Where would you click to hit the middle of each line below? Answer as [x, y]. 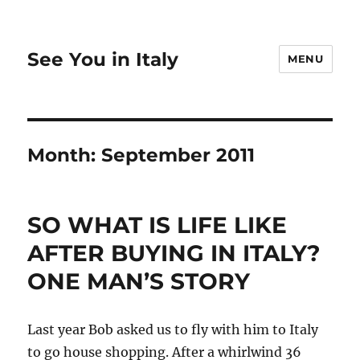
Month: [65, 155]
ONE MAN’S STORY [139, 281]
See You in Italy [103, 59]
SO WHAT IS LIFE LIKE [157, 225]
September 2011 [178, 155]
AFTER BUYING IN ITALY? [174, 253]
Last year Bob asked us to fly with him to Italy [173, 329]
